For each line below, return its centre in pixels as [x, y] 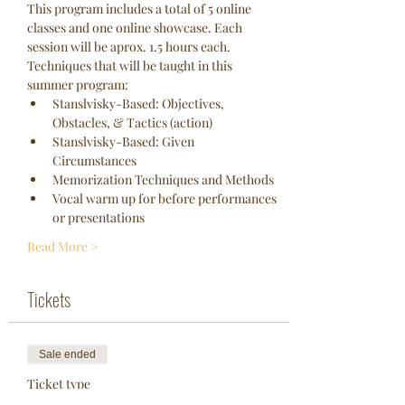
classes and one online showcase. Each [136, 28]
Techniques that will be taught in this [131, 66]
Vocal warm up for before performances [166, 198]
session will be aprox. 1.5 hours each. [130, 47]
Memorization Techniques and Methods [163, 179]
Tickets [49, 299]
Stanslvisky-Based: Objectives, [140, 104]
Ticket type [59, 384]
